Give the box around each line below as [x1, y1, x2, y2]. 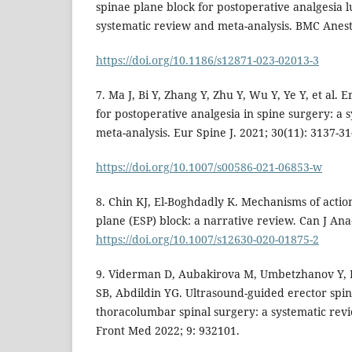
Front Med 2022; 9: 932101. [96, 323, 240, 339]
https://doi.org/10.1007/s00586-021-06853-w [96, 159, 322, 175]
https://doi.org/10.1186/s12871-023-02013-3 [96, 53, 319, 68]
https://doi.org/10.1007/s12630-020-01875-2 [96, 232, 319, 247]
